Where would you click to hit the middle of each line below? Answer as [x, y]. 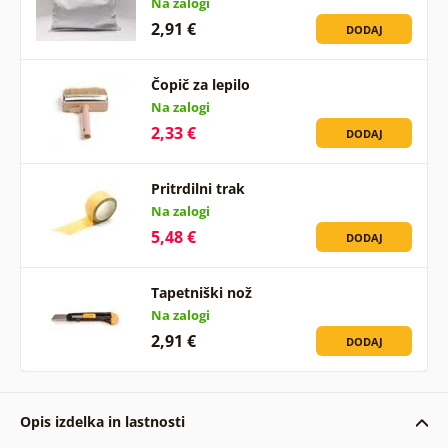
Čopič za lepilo [200, 85]
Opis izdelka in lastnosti [102, 422]
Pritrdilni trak [197, 189]
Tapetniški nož [201, 293]
